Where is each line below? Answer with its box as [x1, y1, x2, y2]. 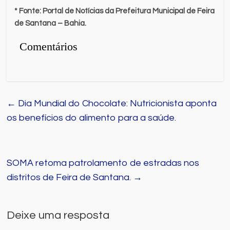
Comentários [20, 40, 78, 53]
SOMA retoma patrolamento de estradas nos [7, 158, 200, 168]
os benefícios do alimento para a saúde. [7, 112, 177, 123]
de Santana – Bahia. [14, 19, 87, 27]
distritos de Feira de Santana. [7, 172, 133, 182]
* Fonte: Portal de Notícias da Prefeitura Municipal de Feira [14, 7, 215, 15]
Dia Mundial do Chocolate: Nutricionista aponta [16, 98, 217, 108]
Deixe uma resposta [7, 209, 110, 221]
